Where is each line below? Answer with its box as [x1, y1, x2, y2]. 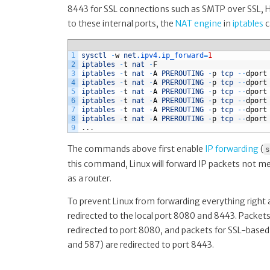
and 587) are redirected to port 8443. [67, 239, 214, 250]
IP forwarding [205, 143, 259, 154]
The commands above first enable [67, 143, 205, 154]
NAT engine [175, 17, 222, 29]
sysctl [81, 51, 107, 60]
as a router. [67, 172, 111, 184]
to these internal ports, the [67, 17, 175, 29]
